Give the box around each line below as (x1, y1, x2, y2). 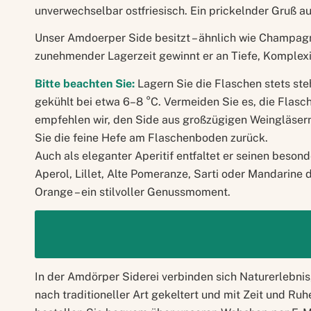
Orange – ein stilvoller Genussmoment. (35, 185, 230, 199)
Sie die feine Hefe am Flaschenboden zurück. (35, 131, 268, 144)
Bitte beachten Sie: (35, 76, 135, 90)
